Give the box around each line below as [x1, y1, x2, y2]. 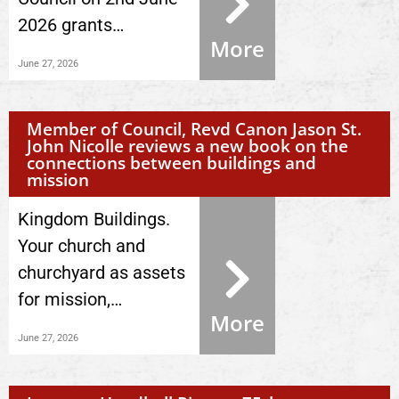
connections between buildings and [27, 151, 316, 175]
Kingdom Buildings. [18, 208, 175, 230]
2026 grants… [18, 14, 124, 36]
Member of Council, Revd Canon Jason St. [27, 117, 362, 141]
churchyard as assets [18, 262, 185, 283]
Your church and [18, 235, 145, 256]
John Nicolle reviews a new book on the [27, 134, 348, 158]
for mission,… [18, 289, 122, 310]
